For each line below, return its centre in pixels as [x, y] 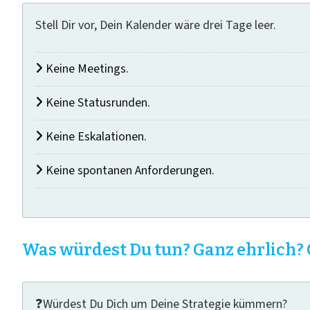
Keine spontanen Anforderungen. [129, 171]
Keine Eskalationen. [95, 137]
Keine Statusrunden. [97, 103]
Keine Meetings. [86, 69]
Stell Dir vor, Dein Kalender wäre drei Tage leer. [156, 25]
